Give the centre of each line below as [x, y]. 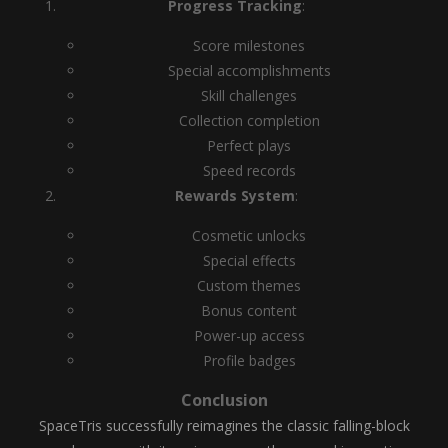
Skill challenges [249, 95]
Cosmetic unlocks [249, 235]
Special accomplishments [249, 70]
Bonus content [249, 310]
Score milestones [249, 45]
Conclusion [224, 400]
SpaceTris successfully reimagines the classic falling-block [224, 425]
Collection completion [249, 120]
